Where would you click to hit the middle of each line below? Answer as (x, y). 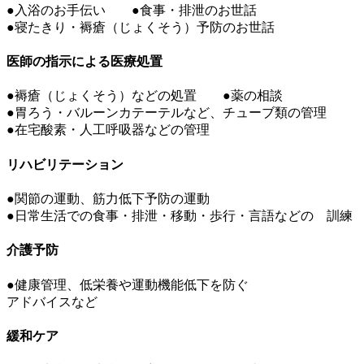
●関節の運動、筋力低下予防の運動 (108, 198)
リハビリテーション (65, 164)
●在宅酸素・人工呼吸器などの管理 (108, 130)
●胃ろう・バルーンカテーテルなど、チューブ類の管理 (167, 113)
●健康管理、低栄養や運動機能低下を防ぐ (128, 284)
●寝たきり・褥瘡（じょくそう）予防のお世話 (141, 27)
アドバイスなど (52, 301)
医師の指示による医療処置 (84, 62)
